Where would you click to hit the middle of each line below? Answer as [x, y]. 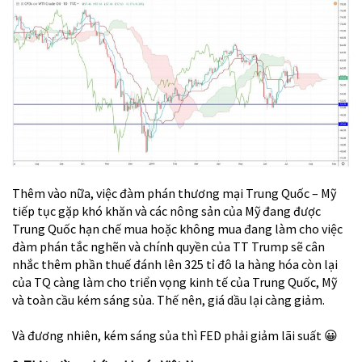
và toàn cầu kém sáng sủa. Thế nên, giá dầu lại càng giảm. [168, 300]
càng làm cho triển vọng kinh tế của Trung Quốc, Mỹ [195, 282]
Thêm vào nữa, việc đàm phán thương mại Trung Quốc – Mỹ [174, 194]
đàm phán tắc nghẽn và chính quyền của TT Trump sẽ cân [168, 247]
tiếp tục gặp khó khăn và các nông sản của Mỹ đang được [166, 211]
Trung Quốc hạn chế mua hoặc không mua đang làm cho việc [177, 229]
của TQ [33, 282]
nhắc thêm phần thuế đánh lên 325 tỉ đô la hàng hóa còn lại [175, 265]
